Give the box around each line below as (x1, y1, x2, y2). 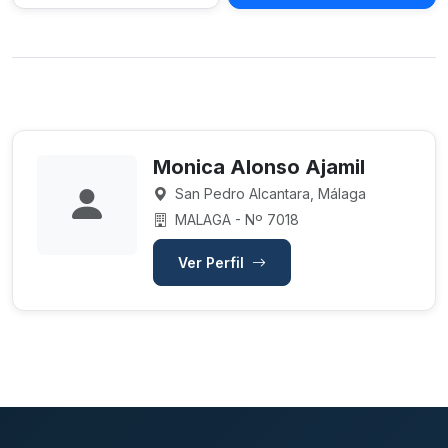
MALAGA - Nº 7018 (171, 211, 299, 228)
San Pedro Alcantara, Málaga (171, 185, 366, 202)
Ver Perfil (178, 254, 248, 271)
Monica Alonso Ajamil (153, 155, 365, 179)
